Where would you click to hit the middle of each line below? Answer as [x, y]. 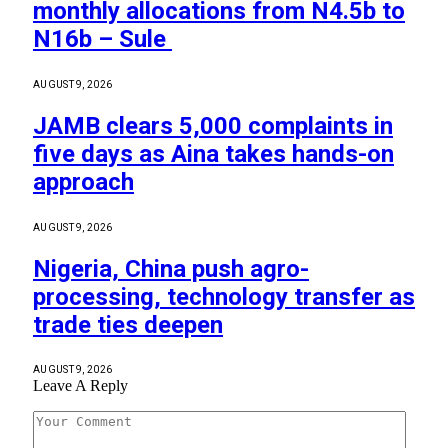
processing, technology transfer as [224, 296]
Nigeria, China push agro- [171, 268]
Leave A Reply [80, 386]
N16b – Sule [102, 38]
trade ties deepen [128, 324]
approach [83, 181]
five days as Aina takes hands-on [213, 153]
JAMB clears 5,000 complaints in [213, 125]
